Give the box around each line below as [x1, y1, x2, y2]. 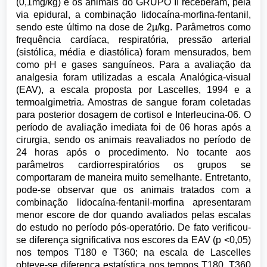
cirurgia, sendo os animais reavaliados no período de [16, 135, 251, 145]
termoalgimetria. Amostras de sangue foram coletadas [16, 97, 251, 107]
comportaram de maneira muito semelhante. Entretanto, [16, 172, 251, 182]
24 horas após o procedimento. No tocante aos [16, 147, 251, 157]
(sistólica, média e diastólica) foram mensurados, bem [16, 47, 251, 57]
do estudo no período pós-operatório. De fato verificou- [16, 222, 251, 232]
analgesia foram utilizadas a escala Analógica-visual [16, 72, 251, 82]
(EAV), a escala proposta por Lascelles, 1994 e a [16, 85, 251, 95]
